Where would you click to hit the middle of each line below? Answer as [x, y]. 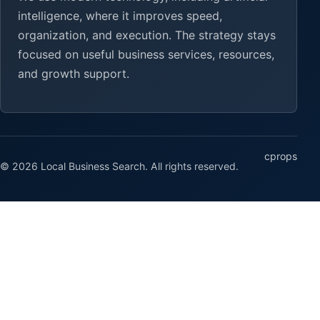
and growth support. [74, 73]
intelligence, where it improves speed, [120, 15]
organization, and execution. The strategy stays [147, 35]
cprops [281, 156]
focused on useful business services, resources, [146, 54]
